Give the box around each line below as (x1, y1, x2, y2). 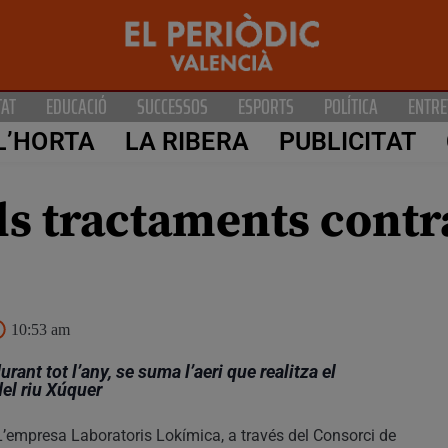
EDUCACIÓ (46, 89, 107, 123)
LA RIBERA (124, 127, 249, 157)
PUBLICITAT (278, 127, 416, 157)
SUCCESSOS (137, 89, 208, 123)
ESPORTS (238, 89, 294, 123)
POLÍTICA (324, 89, 378, 123)
